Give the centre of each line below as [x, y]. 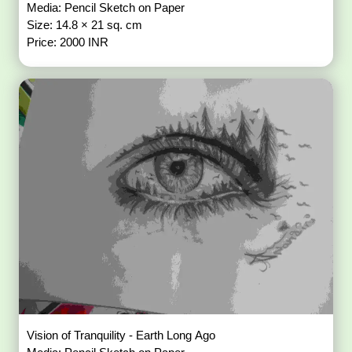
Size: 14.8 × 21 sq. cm [86, 25]
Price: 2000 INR [68, 42]
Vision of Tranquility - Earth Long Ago [123, 335]
